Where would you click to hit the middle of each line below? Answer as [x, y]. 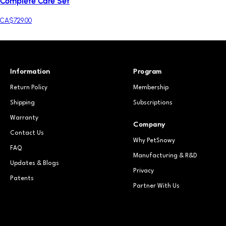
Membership [151, 88]
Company [149, 125]
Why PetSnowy [154, 141]
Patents [22, 179]
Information [30, 72]
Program [148, 72]
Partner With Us [156, 186]
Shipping [22, 103]
